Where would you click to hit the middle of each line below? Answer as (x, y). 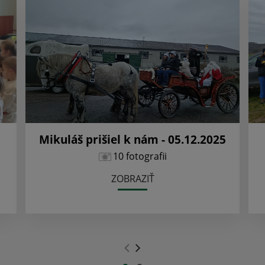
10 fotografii (140, 156)
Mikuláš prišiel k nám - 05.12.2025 (132, 140)
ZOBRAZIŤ (132, 179)
